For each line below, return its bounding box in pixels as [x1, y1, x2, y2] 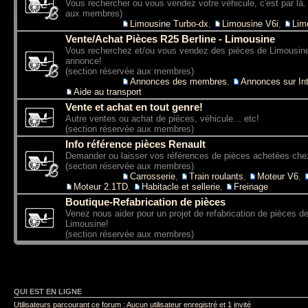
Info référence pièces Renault [65, 137, 206, 150]
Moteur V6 [257, 170, 298, 181]
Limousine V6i [222, 18, 278, 29]
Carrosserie [130, 170, 175, 181]
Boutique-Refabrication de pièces [65, 195, 225, 208]
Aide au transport [74, 86, 142, 97]
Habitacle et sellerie [142, 181, 220, 192]
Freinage [234, 181, 268, 192]
